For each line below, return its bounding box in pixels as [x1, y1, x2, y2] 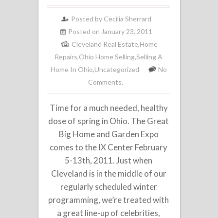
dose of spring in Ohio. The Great [48, 116, 169, 126]
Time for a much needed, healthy [49, 103, 168, 113]
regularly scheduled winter [60, 182, 157, 192]
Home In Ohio [50, 65, 93, 73]
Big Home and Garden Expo [58, 129, 159, 139]
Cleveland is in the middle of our [51, 168, 166, 179]
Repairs [54, 53, 78, 61]
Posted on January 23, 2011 [68, 27, 152, 36]
